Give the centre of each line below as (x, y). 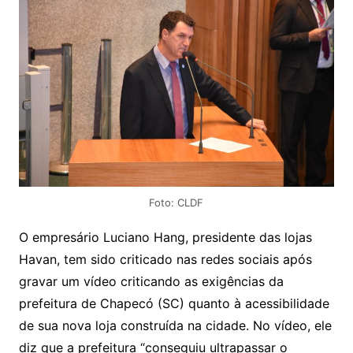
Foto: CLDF (176, 202)
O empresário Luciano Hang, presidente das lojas (165, 237)
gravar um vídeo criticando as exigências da (151, 281)
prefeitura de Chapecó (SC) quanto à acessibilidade (174, 303)
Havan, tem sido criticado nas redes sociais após (165, 259)
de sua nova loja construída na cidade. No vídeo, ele (175, 325)
